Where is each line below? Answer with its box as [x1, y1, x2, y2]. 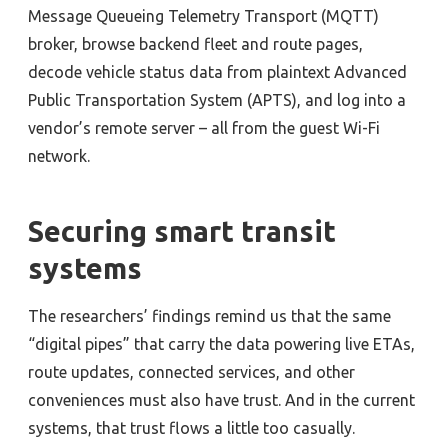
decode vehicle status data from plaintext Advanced [28, 63, 407, 82]
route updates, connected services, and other [28, 362, 355, 381]
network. [28, 147, 90, 166]
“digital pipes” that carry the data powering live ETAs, [28, 334, 415, 353]
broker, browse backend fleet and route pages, [28, 35, 363, 54]
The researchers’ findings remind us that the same [28, 306, 391, 325]
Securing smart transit [28, 215, 336, 248]
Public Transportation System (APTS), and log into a [28, 91, 406, 110]
